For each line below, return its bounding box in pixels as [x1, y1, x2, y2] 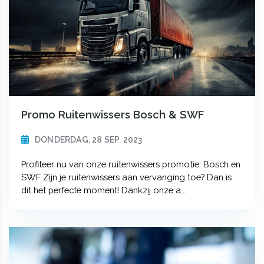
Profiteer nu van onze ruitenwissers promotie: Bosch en [21, 159, 240, 170]
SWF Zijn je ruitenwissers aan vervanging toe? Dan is [21, 172, 232, 183]
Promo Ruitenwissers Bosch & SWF [21, 108, 204, 121]
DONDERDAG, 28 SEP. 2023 [34, 135, 143, 145]
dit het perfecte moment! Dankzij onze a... [21, 185, 186, 196]
